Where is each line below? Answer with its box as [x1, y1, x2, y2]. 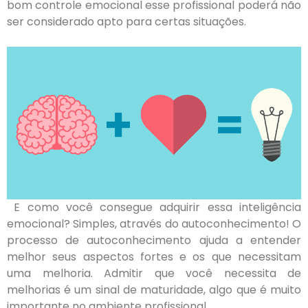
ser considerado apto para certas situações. [7, 14, 246, 30]
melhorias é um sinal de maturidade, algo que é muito [7, 282, 301, 298]
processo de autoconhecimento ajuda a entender [7, 232, 301, 249]
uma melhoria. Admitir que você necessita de [7, 265, 301, 282]
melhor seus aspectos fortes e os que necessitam [7, 249, 301, 265]
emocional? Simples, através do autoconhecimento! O [7, 216, 301, 232]
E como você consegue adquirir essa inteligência [7, 199, 301, 216]
